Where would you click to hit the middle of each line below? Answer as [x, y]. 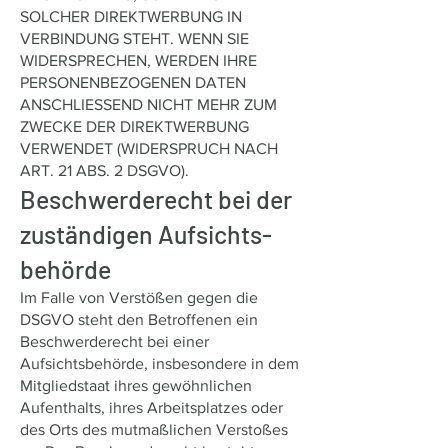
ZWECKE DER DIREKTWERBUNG [134, 126]
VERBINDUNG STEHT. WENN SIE [134, 38]
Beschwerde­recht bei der [156, 199]
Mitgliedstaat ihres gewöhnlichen [136, 385]
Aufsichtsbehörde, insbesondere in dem [159, 363]
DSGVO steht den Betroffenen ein [139, 319]
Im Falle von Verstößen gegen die [139, 297]
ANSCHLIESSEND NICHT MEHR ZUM [148, 104]
